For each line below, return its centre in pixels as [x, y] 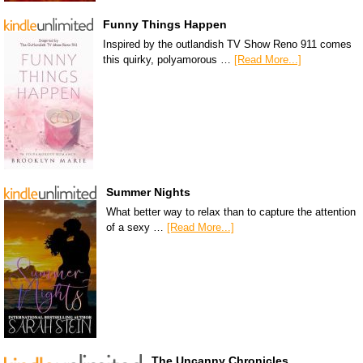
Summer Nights [148, 192]
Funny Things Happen [165, 25]
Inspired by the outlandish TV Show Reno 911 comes [227, 45]
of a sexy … [137, 228]
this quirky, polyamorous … [169, 60]
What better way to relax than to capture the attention [231, 212]
